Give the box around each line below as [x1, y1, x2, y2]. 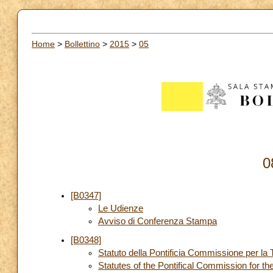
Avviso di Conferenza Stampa [98, 216, 217, 226]
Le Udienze [98, 203, 143, 213]
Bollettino [65, 38, 100, 49]
